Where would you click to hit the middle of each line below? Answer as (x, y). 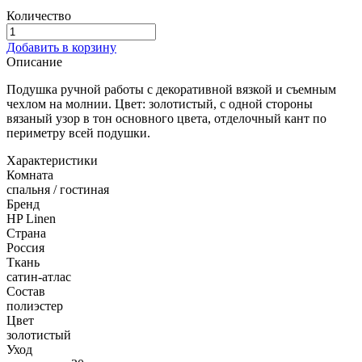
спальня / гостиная (58, 189)
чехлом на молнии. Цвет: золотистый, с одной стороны (160, 103)
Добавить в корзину (61, 47)
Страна (26, 233)
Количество (39, 15)
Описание (34, 61)
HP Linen (31, 218)
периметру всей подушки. (78, 133)
